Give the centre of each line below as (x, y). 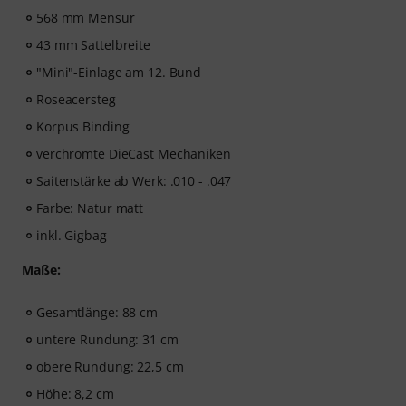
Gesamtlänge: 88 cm (97, 312)
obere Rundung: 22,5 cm (110, 367)
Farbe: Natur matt (90, 208)
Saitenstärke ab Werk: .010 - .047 (134, 181)
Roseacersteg (76, 99)
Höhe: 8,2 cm (75, 394)
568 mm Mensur (86, 18)
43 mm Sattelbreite (94, 45)
